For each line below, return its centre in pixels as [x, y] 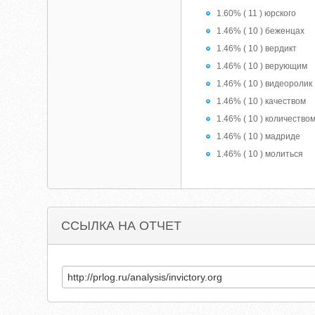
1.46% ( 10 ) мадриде [259, 136]
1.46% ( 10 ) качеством [262, 101]
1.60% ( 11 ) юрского [257, 13]
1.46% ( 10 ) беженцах [261, 31]
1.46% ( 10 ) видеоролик [265, 84]
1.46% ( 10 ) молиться [260, 154]
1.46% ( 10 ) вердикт [257, 49]
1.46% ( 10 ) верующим [262, 66]
